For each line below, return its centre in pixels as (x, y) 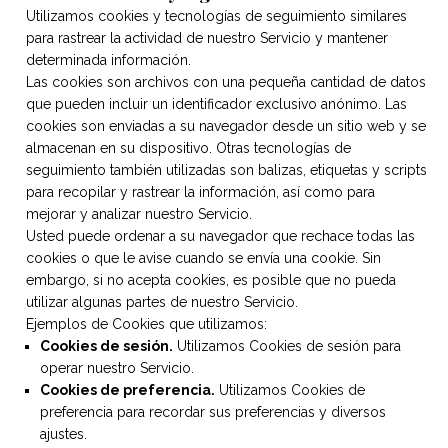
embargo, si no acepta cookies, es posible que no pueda (211, 280)
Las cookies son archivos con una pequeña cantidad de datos (226, 82)
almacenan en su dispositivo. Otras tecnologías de (188, 148)
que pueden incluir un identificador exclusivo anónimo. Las (216, 104)
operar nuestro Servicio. (117, 368)
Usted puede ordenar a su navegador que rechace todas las (220, 236)
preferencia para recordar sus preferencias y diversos (213, 412)
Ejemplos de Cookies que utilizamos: (146, 324)
